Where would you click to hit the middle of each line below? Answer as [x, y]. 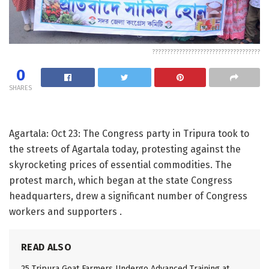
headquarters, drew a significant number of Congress [128, 196]
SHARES [20, 88]
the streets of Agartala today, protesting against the [125, 149]
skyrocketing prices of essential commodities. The [120, 165]
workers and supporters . [65, 211]
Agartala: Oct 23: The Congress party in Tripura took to [129, 133]
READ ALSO [46, 247]
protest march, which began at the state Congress [121, 180]
